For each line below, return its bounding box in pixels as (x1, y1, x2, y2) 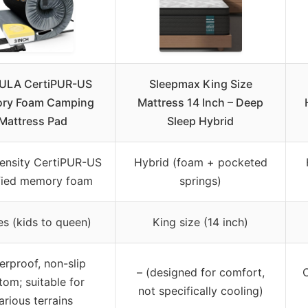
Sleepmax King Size (148, 76, 252, 91)
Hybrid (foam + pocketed (133, 155, 267, 169)
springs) (179, 173, 221, 188)
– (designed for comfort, (136, 265, 265, 279)
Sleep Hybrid (167, 113, 234, 128)
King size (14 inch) (153, 214, 248, 229)
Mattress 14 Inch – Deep (137, 95, 263, 109)
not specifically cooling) (137, 283, 263, 298)
